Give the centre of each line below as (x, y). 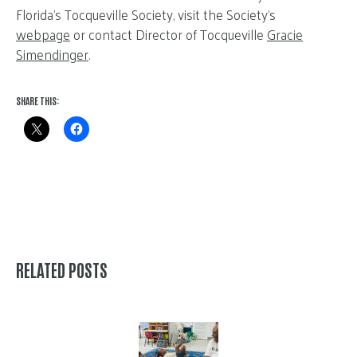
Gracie (285, 34)
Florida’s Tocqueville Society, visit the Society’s (146, 14)
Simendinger (52, 54)
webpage (43, 34)
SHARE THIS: (37, 100)
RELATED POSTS (62, 269)
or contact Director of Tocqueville (169, 34)
